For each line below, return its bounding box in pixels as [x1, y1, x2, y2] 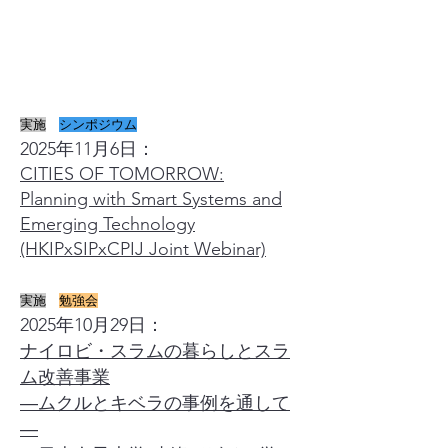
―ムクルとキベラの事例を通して [20, 392, 290, 413]
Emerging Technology [20, 213, 195, 235]
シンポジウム [59, 117, 137, 132]
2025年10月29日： [20, 314, 164, 336]
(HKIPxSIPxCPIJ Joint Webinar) [20, 238, 266, 260]
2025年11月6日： [20, 138, 155, 160]
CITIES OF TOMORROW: [20, 163, 224, 185]
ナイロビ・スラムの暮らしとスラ [20, 340, 290, 361]
